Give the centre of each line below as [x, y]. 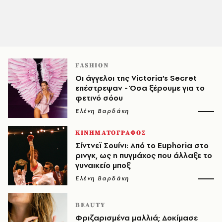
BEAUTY [90, 205]
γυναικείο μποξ [103, 165]
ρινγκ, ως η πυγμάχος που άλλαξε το [144, 155]
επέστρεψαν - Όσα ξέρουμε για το [140, 88]
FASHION [92, 65]
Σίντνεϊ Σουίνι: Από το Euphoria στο [142, 145]
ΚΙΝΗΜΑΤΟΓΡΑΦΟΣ [111, 133]
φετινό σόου [99, 98]
